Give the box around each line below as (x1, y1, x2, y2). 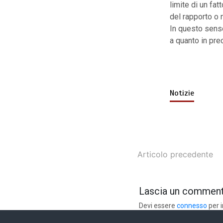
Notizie (169, 88, 194, 99)
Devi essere (138, 202, 177, 210)
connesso (176, 202, 207, 210)
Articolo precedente (137, 149, 213, 160)
